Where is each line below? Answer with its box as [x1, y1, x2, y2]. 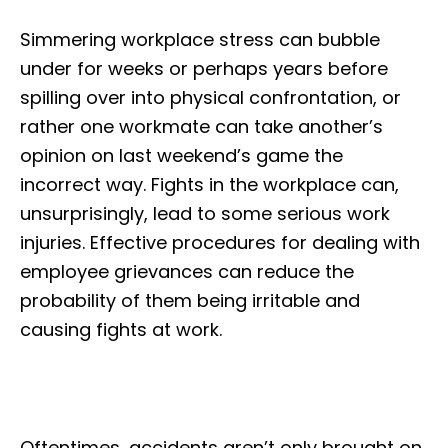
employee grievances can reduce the [20, 258, 354, 284]
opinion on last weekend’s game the [20, 142, 343, 168]
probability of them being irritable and [20, 287, 360, 313]
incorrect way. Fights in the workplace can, [20, 171, 399, 197]
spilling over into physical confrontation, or [20, 84, 401, 110]
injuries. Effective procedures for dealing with [20, 229, 420, 255]
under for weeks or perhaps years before [20, 55, 388, 81]
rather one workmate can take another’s [20, 113, 383, 139]
